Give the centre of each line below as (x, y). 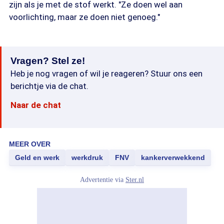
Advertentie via (103, 180)
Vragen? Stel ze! (48, 61)
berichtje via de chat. (49, 86)
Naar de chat (36, 105)
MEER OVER (30, 144)
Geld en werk (37, 157)
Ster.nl (135, 180)
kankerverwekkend (173, 157)
